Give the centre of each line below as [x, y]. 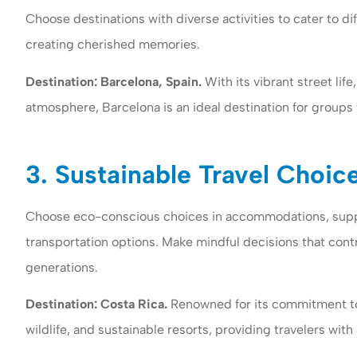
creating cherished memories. [113, 45]
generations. [62, 267]
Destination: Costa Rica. [96, 304]
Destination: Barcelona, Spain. [114, 81]
